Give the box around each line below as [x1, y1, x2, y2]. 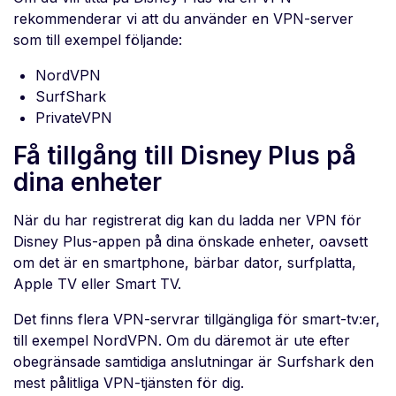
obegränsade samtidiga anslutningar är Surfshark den [13, 353, 374, 371]
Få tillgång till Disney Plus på [13, 141, 356, 171]
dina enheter [13, 167, 162, 198]
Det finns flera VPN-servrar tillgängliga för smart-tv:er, [13, 310, 380, 329]
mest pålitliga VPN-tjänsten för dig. [13, 374, 244, 392]
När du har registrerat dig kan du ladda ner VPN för [13, 211, 362, 230]
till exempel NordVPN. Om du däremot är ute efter [13, 331, 350, 350]
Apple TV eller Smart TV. [13, 275, 181, 293]
